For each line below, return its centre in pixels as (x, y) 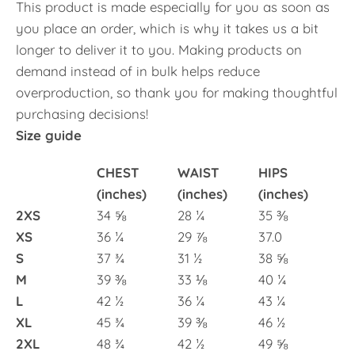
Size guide (49, 135)
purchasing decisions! (82, 114)
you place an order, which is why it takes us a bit (167, 28)
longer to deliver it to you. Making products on (159, 50)
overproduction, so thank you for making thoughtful (177, 92)
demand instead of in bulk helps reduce (138, 71)
